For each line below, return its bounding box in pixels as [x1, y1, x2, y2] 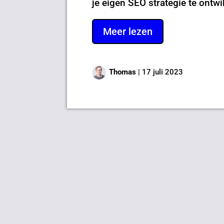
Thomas [109, 67, 136, 76]
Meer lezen [103, 25, 153, 37]
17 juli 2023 [142, 67, 183, 76]
